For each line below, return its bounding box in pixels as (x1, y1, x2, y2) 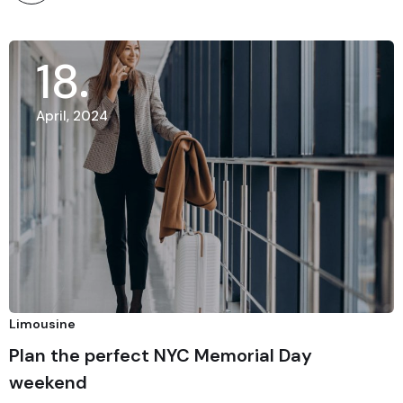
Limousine (9, 316, 76, 332)
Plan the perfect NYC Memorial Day (9, 344, 312, 367)
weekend (9, 371, 87, 394)
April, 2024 (36, 107, 108, 126)
